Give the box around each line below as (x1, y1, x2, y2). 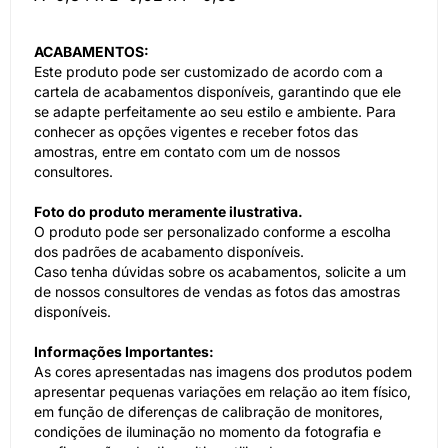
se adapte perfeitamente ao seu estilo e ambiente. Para (34, 103, 396, 120)
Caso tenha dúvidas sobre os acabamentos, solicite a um (34, 263, 406, 280)
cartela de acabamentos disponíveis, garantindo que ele (34, 83, 401, 100)
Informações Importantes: (34, 343, 214, 360)
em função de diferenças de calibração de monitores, (34, 403, 383, 420)
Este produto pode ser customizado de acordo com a (34, 63, 383, 80)
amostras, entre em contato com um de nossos (34, 143, 340, 160)
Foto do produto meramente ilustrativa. (34, 203, 303, 220)
